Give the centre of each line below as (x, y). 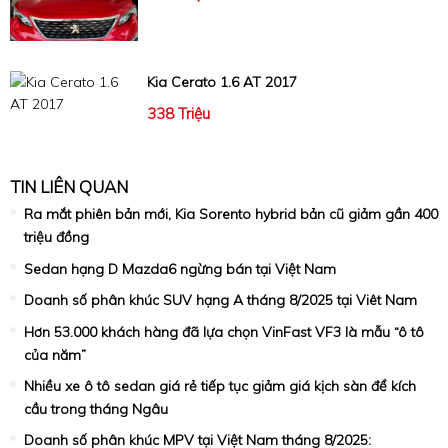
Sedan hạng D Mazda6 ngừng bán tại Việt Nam (180, 268)
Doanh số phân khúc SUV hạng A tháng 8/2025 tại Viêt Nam (220, 300)
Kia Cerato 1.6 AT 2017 (221, 82)
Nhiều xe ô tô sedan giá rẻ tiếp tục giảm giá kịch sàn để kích (220, 386)
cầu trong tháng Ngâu (96, 409)
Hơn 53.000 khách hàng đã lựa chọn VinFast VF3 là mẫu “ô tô (224, 331)
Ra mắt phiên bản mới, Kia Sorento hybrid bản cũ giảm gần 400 (231, 214)
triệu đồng (56, 237)
